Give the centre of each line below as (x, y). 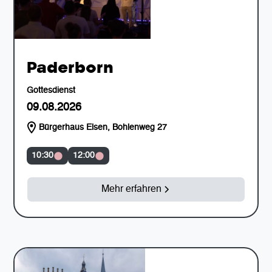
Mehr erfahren (131, 190)
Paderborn (70, 68)
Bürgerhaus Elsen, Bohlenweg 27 (103, 128)
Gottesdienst (51, 91)
